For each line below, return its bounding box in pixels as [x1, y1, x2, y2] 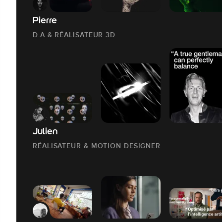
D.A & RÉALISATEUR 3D [33, 31, 115, 39]
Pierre [33, 16, 57, 26]
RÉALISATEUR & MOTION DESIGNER [33, 142, 161, 150]
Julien [33, 127, 57, 137]
